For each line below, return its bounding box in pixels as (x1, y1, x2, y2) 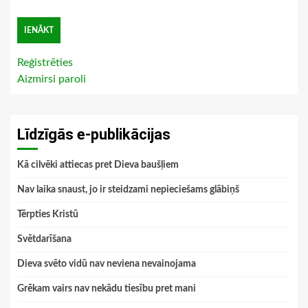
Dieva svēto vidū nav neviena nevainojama (17, 258, 196, 269)
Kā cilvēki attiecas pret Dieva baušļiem (17, 159, 179, 170)
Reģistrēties (17, 56, 73, 68)
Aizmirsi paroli (17, 73, 86, 85)
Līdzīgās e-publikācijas (17, 125, 170, 143)
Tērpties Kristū (17, 209, 78, 219)
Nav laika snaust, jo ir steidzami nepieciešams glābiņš (17, 184, 239, 195)
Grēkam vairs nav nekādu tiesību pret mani (17, 283, 196, 294)
